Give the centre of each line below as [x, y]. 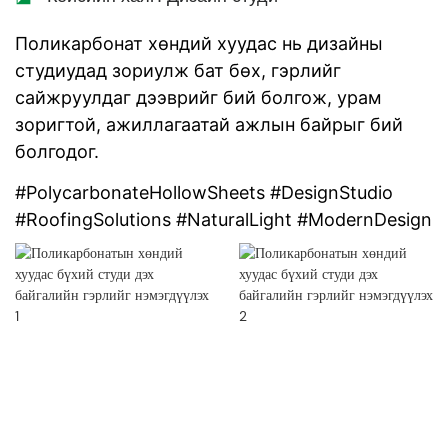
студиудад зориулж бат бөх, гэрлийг [178, 71]
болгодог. [57, 152]
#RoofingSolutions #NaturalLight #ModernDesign [223, 220]
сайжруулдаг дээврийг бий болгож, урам [198, 98]
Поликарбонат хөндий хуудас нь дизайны [199, 44]
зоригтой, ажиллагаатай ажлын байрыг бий [209, 125]
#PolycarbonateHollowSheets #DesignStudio [204, 193]
